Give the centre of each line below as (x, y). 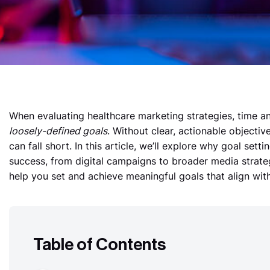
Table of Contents (99, 244)
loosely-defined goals (58, 131)
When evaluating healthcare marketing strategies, (123, 116)
